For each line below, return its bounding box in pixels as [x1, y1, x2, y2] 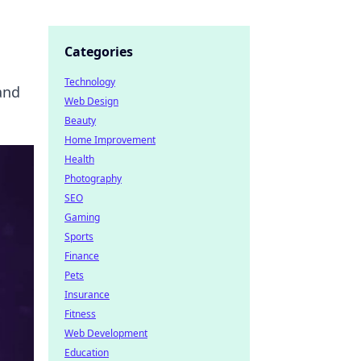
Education [64, 346, 109, 359]
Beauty [64, 114, 96, 127]
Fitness [64, 307, 96, 321]
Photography [64, 172, 122, 185]
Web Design [64, 94, 118, 108]
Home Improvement [64, 133, 156, 147]
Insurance [64, 288, 110, 301]
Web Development [64, 326, 147, 340]
